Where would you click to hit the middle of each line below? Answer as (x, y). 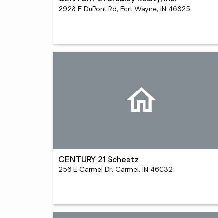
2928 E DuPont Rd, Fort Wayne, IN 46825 (124, 9)
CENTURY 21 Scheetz (98, 160)
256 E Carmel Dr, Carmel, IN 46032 (115, 170)
